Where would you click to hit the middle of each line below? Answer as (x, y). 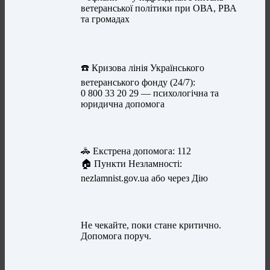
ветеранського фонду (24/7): (138, 83)
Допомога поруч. (116, 236)
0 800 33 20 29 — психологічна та (150, 93)
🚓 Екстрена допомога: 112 (136, 151)
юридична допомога (123, 104)
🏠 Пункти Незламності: (132, 164)
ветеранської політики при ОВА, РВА (159, 8)
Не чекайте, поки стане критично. (151, 225)
